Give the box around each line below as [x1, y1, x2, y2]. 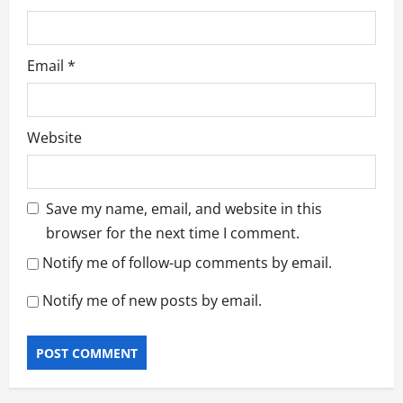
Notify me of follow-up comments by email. [42, 253, 332, 273]
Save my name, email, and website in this [46, 199, 322, 219]
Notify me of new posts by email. [42, 291, 262, 311]
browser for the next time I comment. [46, 223, 300, 244]
